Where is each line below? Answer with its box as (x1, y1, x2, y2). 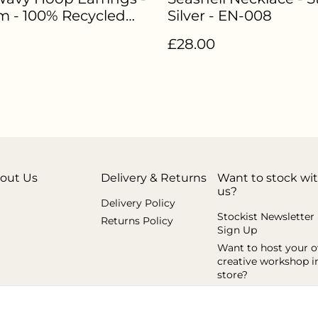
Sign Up (217, 224, 257, 236)
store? (217, 268, 248, 281)
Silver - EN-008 (168, 7, 272, 24)
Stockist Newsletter (217, 210, 314, 223)
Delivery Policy (101, 197, 175, 209)
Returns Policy (101, 214, 173, 227)
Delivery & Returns (101, 171, 207, 185)
